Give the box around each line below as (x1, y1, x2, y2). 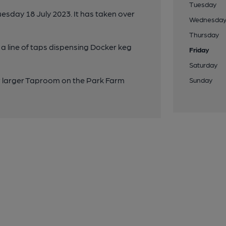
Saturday (189, 61, 218, 69)
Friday (189, 45, 210, 53)
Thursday (189, 30, 219, 38)
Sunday (189, 76, 213, 84)
